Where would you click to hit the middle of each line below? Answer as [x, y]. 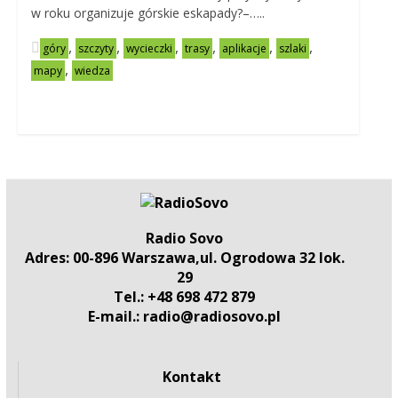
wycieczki [149, 48]
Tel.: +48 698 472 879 [185, 297]
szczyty [96, 48]
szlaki [292, 48]
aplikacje [244, 48]
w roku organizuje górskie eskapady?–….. [147, 13]
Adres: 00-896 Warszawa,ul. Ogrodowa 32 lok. [184, 258]
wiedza [92, 71]
